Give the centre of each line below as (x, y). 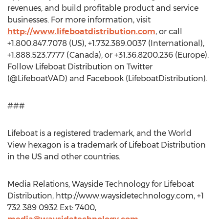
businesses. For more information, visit (79, 20)
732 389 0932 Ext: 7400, (52, 208)
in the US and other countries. (64, 157)
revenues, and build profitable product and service (103, 8)
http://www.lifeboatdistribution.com (81, 32)
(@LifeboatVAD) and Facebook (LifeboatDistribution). (107, 78)
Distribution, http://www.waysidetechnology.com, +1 (106, 196)
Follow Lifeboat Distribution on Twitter (80, 67)
